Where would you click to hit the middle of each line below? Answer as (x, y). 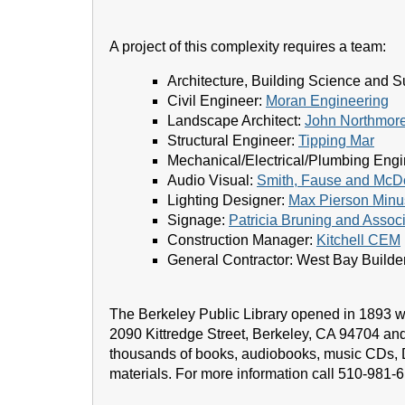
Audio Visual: (212, 180)
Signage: (198, 220)
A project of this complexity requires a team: (248, 47)
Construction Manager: (242, 240)
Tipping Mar (336, 141)
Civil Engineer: (217, 101)
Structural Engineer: (233, 141)
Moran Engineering (327, 101)
